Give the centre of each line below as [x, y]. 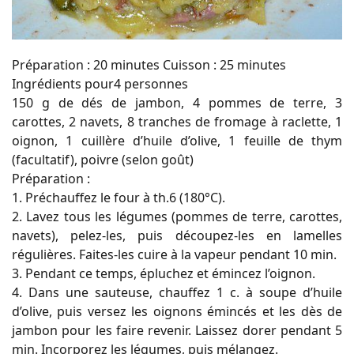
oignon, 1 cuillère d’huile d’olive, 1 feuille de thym [177, 140]
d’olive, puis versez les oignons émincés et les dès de [177, 311]
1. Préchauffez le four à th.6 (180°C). [119, 197]
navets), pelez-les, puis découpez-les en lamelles [177, 235]
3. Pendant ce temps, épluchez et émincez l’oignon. [164, 273]
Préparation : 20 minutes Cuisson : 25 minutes [149, 64]
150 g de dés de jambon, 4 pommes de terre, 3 [177, 102]
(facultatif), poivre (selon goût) [103, 159]
